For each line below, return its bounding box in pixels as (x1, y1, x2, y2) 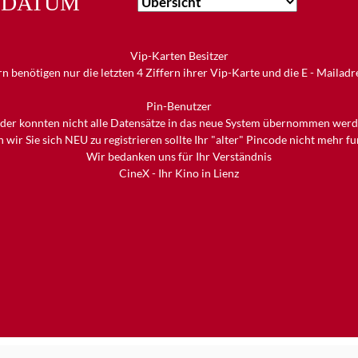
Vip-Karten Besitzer (129, 48, 229, 62)
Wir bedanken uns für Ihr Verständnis (86, 149, 272, 163)
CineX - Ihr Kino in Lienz (119, 165, 239, 180)
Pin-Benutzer (146, 98, 212, 113)
